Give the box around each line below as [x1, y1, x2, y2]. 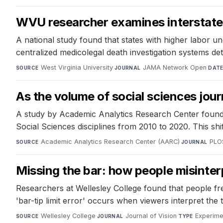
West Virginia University [40, 63, 113, 71]
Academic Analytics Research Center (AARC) [40, 137, 180, 145]
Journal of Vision [125, 212, 177, 220]
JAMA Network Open [143, 63, 207, 71]
